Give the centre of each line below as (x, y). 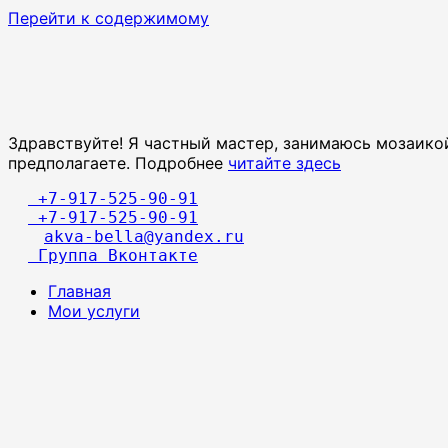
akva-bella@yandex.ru (144, 236)
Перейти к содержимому (108, 18)
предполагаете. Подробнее (118, 162)
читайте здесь (284, 162)
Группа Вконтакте (113, 255)
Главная (79, 290)
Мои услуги (94, 310)
